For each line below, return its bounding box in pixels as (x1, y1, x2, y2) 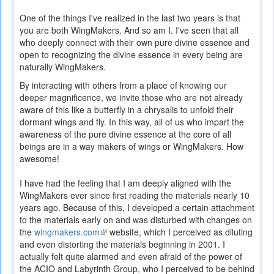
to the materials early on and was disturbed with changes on (20, 213, 252, 226)
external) (100, 250, 134, 263)
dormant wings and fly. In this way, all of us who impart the (20, 116, 244, 128)
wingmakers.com (34, 226, 100, 239)
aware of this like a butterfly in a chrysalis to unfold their (20, 103, 234, 116)
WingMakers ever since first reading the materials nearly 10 (20, 189, 250, 202)
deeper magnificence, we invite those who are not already (20, 91, 243, 104)
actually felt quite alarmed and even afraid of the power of (20, 250, 242, 263)
